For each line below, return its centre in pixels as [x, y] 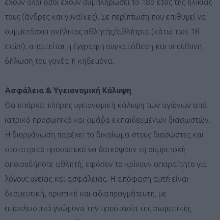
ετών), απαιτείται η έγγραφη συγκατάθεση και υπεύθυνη [103, 46]
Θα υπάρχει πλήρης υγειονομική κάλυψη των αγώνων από [106, 105]
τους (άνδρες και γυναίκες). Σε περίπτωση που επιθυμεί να [106, 16]
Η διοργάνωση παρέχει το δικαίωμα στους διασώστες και [104, 134]
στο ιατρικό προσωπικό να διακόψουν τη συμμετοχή [95, 149]
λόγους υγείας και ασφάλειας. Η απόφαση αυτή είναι [97, 179]
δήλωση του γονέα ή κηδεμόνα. [60, 61]
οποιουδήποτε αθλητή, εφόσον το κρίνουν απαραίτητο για [106, 164]
